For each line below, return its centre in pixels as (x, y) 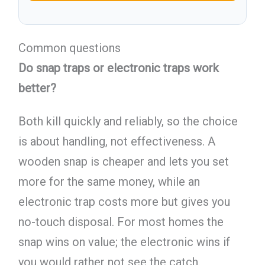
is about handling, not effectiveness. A (117, 142)
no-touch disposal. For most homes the (121, 222)
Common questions (69, 48)
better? (37, 88)
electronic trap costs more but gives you (124, 202)
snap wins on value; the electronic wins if (124, 242)
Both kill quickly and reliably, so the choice (128, 122)
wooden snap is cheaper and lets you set (123, 162)
